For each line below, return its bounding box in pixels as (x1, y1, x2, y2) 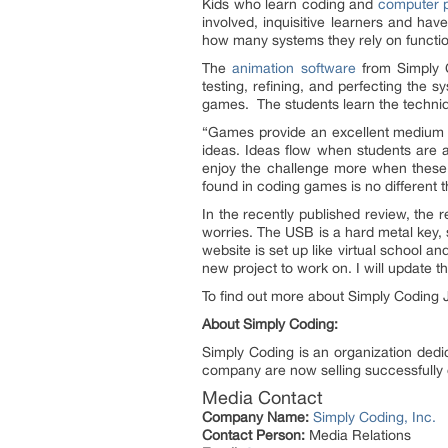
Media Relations (305, 427, 411, 443)
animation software (232, 60, 356, 76)
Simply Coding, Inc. (313, 409, 436, 425)
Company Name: (202, 409, 309, 425)
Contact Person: (202, 427, 305, 443)
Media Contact (202, 387, 323, 408)
